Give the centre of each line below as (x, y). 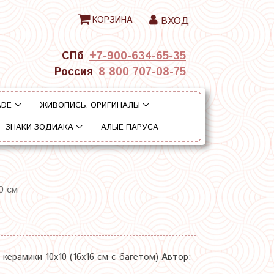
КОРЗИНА (112, 20)
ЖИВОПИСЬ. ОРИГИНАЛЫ (90, 105)
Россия (74, 72)
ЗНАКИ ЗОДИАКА (39, 128)
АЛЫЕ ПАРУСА (130, 128)
